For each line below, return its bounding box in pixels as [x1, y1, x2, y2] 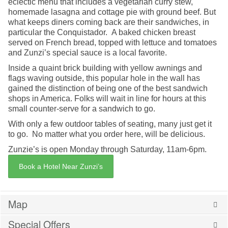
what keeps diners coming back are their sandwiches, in [8, 17, 209, 26]
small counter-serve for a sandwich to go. [8, 104, 155, 113]
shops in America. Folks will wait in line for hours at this [8, 94, 206, 103]
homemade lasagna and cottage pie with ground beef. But [8, 7, 216, 16]
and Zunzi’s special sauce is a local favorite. [8, 48, 167, 57]
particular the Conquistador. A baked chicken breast [8, 27, 195, 37]
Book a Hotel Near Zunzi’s [19, 162, 103, 170]
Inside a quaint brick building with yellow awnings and [8, 63, 202, 72]
